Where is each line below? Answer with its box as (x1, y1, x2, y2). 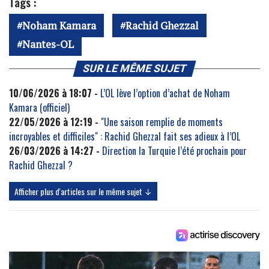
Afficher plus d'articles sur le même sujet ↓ (14, 185, 152, 198)
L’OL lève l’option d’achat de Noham (100, 86, 230, 101)
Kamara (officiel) (9, 100, 70, 115)
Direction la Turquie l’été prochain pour (102, 144, 247, 159)
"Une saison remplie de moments (101, 115, 223, 130)
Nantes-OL (22, 37, 74, 52)
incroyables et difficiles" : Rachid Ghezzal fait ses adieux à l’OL (9, 129, 240, 144)
